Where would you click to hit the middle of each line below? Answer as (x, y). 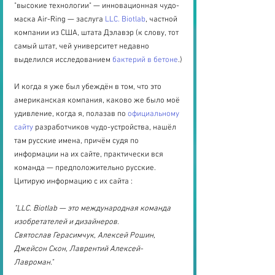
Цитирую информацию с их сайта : (73, 182)
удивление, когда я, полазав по (71, 114)
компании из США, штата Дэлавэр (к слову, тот (97, 33)
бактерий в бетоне (145, 60)
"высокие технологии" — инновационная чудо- (97, 6)
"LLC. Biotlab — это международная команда (93, 209)
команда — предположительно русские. (86, 168)
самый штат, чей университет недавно (83, 47)
